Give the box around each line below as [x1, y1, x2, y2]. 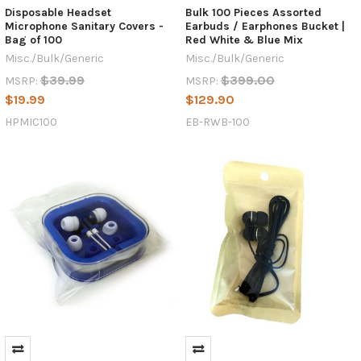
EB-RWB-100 [185, 115, 250, 130]
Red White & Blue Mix [185, 33, 303, 48]
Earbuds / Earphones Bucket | [185, 19, 345, 34]
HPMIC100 [4, 115, 57, 130]
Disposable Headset [4, 6, 111, 20]
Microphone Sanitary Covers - [4, 19, 164, 34]
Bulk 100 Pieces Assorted [185, 6, 322, 20]
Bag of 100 [4, 33, 62, 48]
